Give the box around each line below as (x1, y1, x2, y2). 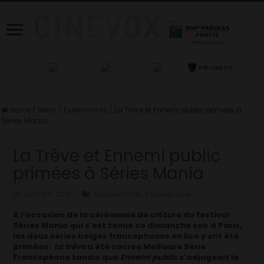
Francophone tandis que (13, 251, 121, 263)
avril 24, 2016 (24, 188, 72, 200)
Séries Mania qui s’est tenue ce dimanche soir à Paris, (13, 219, 243, 231)
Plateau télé (146, 188, 192, 200)
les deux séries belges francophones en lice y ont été (13, 230, 239, 242)
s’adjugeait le (179, 251, 239, 263)
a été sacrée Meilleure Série (87, 240, 206, 252)
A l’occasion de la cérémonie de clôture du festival (13, 209, 230, 220)
